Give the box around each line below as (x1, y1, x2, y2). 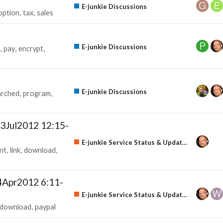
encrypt (18, 44, 43, 53)
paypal (35, 202, 56, 211)
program (23, 89, 51, 98)
